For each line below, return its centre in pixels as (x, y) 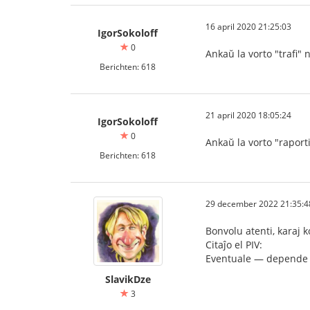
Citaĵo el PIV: (234, 245)
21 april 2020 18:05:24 (248, 115)
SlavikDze (128, 279)
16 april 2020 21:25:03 (248, 26)
